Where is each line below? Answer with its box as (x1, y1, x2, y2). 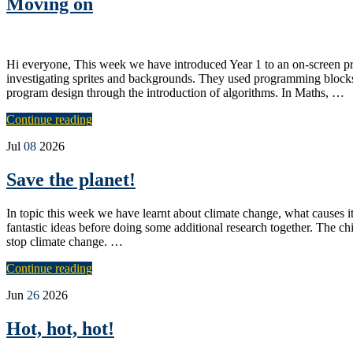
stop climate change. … (6, 234, 123, 248)
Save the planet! (6, 169, 136, 190)
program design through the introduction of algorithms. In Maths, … (6, 86, 344, 100)
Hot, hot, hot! (6, 318, 114, 339)
